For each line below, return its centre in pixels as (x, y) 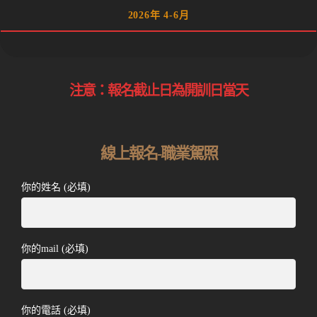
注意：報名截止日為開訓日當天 (158, 91)
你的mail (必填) (55, 249)
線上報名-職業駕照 (158, 154)
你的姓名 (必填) (56, 188)
